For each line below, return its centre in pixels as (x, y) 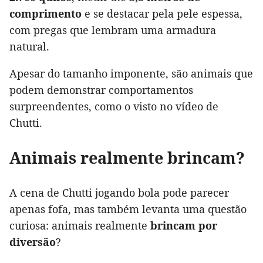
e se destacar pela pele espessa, (163, 14)
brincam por (184, 226)
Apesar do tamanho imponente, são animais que (131, 74)
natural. (29, 47)
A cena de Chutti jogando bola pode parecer (119, 193)
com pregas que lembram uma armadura (113, 30)
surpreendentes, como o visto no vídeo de (114, 107)
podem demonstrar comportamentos (101, 90)
